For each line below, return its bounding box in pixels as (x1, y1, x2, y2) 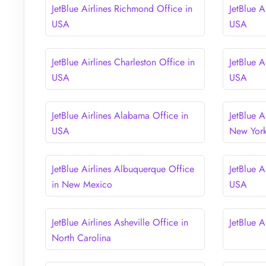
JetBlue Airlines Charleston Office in (52, 55, 195, 69)
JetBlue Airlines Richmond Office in (52, 1, 192, 15)
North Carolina (52, 230, 111, 245)
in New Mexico (52, 177, 112, 191)
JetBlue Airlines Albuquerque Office (52, 161, 194, 176)
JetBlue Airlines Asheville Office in (52, 215, 188, 229)
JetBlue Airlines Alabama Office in (52, 108, 188, 122)
